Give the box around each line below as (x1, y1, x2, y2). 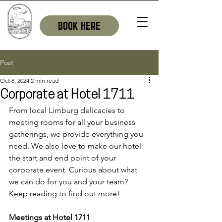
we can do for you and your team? (9, 177, 130, 186)
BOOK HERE (58, 20, 101, 32)
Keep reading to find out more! (9, 189, 120, 198)
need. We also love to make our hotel (9, 141, 143, 151)
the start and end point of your (9, 153, 118, 163)
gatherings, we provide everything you (9, 129, 145, 139)
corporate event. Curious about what (9, 165, 139, 174)
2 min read (31, 77, 58, 84)
